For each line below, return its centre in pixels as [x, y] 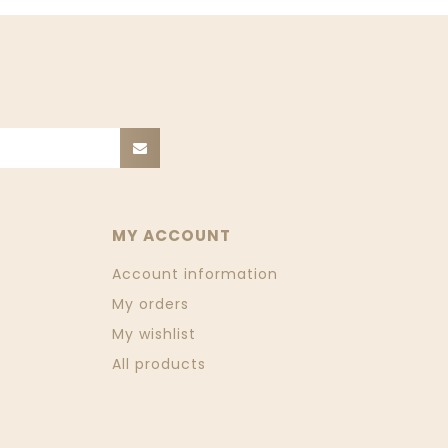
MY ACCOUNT [171, 236]
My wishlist [154, 334]
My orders [150, 304]
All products [159, 364]
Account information [195, 274]
